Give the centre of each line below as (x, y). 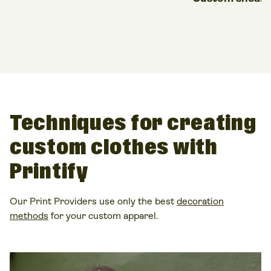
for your (68, 216)
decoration (200, 201)
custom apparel (122, 216)
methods (29, 216)
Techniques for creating (133, 124)
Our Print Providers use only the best (93, 201)
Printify (49, 172)
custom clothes (90, 148)
